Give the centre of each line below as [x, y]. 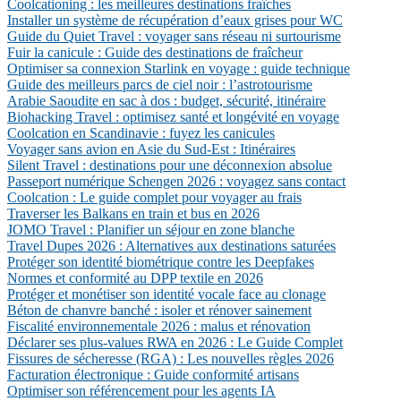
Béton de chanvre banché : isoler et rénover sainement [159, 310]
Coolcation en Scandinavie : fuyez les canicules [141, 133]
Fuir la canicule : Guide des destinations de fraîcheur [155, 52]
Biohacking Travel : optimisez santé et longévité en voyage [173, 117]
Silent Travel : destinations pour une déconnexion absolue [170, 165]
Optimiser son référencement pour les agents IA [141, 391]
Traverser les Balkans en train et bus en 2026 [133, 213]
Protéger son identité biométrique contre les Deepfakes [161, 262]
